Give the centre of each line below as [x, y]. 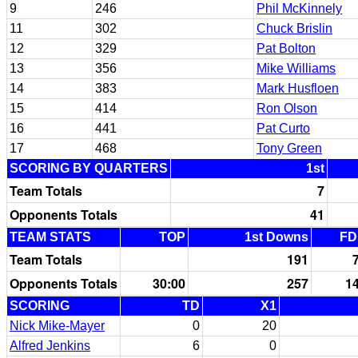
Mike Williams [296, 68]
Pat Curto [283, 128]
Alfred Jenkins [50, 346]
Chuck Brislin [294, 28]
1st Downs [276, 237]
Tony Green [289, 148]
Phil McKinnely [299, 8]
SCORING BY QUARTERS [89, 168]
